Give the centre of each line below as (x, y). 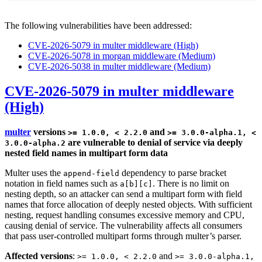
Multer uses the (34, 173)
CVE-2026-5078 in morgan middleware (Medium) (122, 56)
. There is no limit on (191, 183)
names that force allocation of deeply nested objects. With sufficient (128, 204)
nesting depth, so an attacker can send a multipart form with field (123, 194)
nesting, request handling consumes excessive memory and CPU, (125, 215)
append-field (91, 173)
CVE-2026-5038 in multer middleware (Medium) (119, 67)
